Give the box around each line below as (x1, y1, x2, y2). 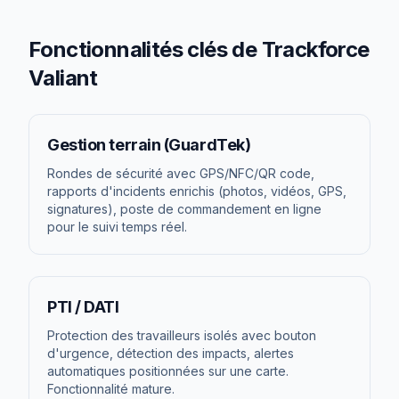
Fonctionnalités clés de (28, 37, 262, 62)
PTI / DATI (47, 297, 119, 316)
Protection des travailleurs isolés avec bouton (47, 328, 316, 343)
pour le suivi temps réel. (47, 219, 187, 234)
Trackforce (261, 37, 370, 62)
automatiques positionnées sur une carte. (47, 363, 289, 379)
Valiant (28, 65, 98, 91)
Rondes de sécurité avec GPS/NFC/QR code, (47, 166, 314, 181)
